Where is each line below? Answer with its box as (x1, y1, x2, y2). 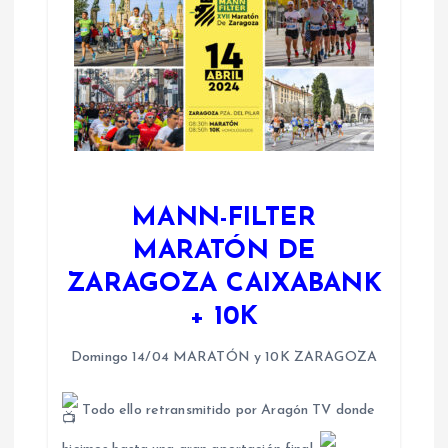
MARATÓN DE (132, 238, 316, 266)
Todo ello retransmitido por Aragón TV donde (78, 403, 376, 419)
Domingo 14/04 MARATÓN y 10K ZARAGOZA (70, 350, 378, 366)
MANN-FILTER (132, 205, 316, 233)
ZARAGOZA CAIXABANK (66, 271, 382, 299)
